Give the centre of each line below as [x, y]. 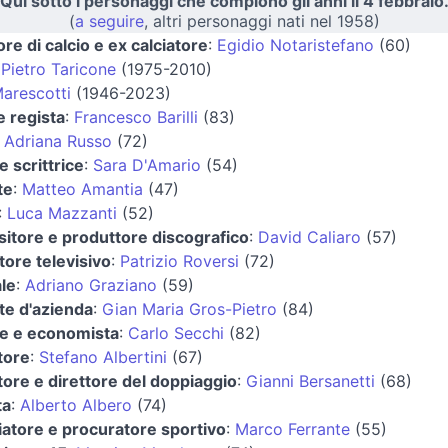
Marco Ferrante [292, 428]
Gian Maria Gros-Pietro [189, 308]
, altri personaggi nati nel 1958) [261, 20]
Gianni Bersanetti [310, 380]
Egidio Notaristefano [295, 44]
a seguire [109, 20]
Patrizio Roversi [179, 260]
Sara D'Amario [146, 164]
